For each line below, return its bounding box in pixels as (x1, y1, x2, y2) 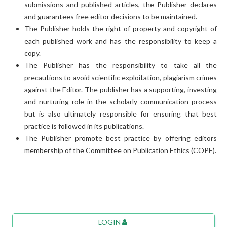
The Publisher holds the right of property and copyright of (24, 24, 217, 33)
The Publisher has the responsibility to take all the (24, 60, 217, 69)
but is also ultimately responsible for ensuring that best (24, 109, 217, 118)
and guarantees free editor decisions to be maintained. (24, 12, 197, 21)
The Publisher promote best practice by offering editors (24, 133, 217, 142)
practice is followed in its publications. (24, 121, 144, 130)
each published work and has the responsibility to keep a (24, 36, 217, 45)
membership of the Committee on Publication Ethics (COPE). (24, 145, 216, 155)
